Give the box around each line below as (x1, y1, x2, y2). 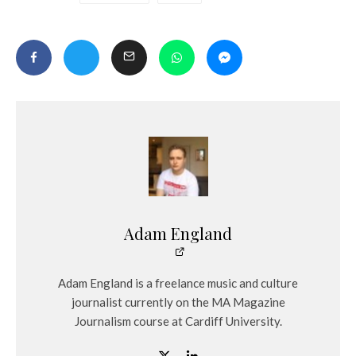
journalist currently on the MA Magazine (71, 295, 285, 310)
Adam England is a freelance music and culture (58, 276, 298, 291)
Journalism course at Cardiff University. (74, 314, 282, 329)
